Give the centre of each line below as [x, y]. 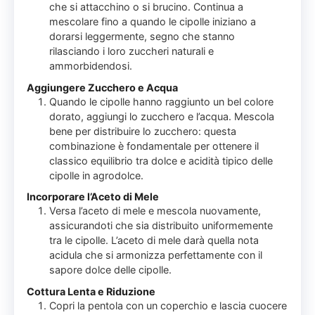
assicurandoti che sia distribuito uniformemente [161, 226]
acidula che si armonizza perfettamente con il [156, 255]
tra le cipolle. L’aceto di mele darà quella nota [154, 240]
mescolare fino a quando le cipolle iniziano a [153, 22]
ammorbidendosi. [91, 66]
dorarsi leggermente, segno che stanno [142, 37]
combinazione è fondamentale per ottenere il [154, 146]
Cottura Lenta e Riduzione [91, 291]
